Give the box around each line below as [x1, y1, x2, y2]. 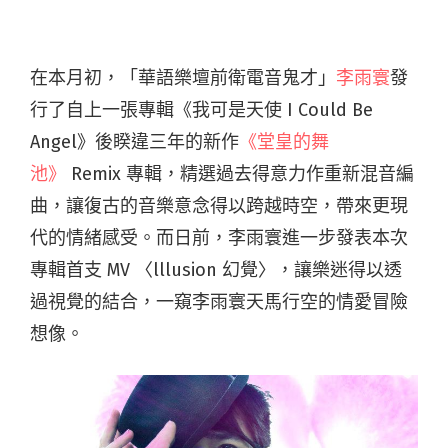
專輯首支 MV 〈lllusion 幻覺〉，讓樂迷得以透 [30, 259, 402, 282]
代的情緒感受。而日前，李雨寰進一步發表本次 [30, 227, 408, 250]
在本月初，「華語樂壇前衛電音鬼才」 [30, 67, 336, 90]
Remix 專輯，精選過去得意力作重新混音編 [66, 163, 414, 186]
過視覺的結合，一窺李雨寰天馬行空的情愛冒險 [30, 291, 408, 314]
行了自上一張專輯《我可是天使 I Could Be [30, 99, 373, 122]
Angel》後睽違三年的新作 [30, 131, 239, 154]
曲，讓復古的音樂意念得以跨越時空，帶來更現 [30, 195, 408, 218]
